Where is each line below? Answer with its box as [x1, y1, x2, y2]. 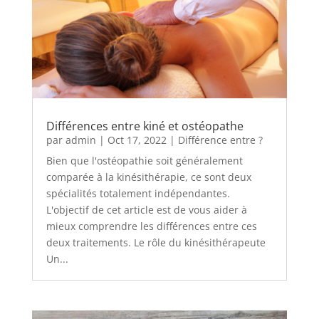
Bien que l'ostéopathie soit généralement [46, 153, 243, 167]
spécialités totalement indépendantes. [46, 186, 230, 200]
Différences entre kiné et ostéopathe [46, 117, 244, 134]
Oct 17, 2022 [107, 132, 167, 147]
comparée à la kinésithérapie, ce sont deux [46, 169, 251, 184]
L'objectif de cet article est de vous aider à [46, 202, 247, 216]
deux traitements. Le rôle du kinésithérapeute [46, 235, 266, 249]
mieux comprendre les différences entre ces [46, 219, 257, 233]
